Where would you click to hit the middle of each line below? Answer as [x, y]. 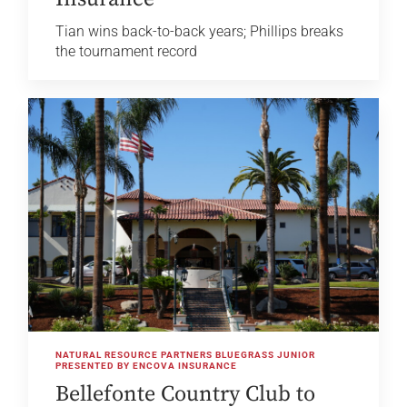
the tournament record [127, 52]
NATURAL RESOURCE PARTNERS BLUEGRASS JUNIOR [186, 355]
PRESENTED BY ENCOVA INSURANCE [147, 366]
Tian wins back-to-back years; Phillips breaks [200, 32]
